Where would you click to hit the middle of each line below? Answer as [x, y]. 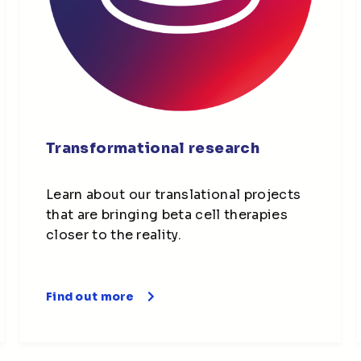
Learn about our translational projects [174, 194]
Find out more [90, 296]
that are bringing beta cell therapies [167, 214]
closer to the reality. [114, 234]
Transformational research [153, 148]
